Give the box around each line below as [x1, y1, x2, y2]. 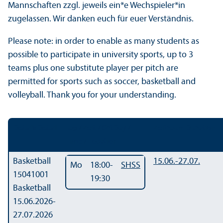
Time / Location [65, 137, 117, 146]
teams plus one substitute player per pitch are [8, 63, 178, 73]
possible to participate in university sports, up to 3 [8, 50, 193, 60]
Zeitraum [153, 124, 185, 132]
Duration [185, 124, 216, 132]
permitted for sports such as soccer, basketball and [8, 77, 196, 87]
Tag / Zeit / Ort [65, 124, 113, 132]
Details [13, 124, 37, 132]
